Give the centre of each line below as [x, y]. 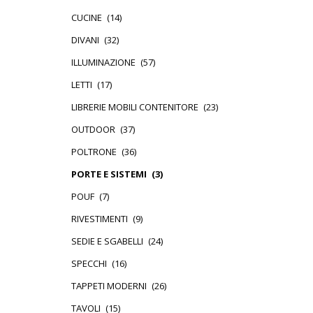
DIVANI [85, 40]
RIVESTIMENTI [100, 219]
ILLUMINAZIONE [103, 62]
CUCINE [87, 17]
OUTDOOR [93, 129]
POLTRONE [94, 152]
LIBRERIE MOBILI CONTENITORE [135, 107]
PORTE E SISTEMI [109, 174]
